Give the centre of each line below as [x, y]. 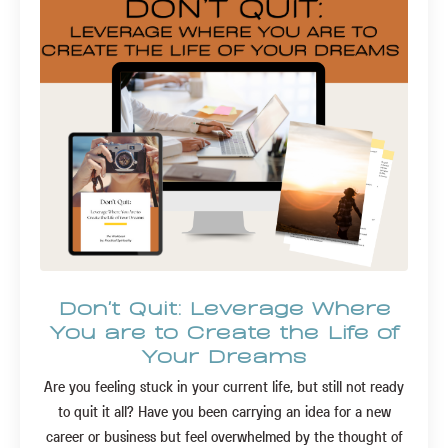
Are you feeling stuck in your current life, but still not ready [224, 386]
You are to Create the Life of [224, 330]
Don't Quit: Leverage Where [224, 306]
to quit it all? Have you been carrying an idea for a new [224, 411]
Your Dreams [224, 354]
